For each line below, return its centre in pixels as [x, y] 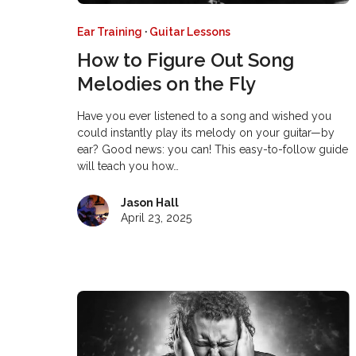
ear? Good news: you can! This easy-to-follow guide [213, 149]
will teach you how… [128, 166]
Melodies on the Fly [167, 83]
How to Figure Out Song [186, 60]
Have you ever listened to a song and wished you [205, 116]
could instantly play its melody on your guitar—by [206, 132]
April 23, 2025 [157, 217]
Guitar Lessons [190, 31]
